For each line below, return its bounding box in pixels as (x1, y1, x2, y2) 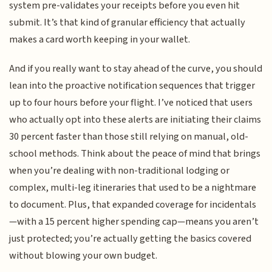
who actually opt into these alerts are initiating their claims (9, 112, 262, 127)
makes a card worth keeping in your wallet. (9, 32, 191, 47)
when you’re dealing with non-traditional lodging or (9, 163, 230, 178)
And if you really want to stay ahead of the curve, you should (9, 61, 263, 76)
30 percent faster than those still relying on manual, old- (9, 129, 249, 144)
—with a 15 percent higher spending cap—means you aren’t (9, 214, 259, 229)
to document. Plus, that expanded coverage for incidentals (9, 197, 257, 212)
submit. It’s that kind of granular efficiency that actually (9, 15, 246, 30)
